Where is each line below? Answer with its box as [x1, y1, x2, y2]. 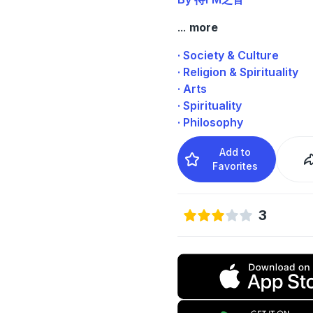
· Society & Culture [177, 48, 279, 62]
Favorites [212, 159, 259, 172]
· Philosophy [177, 115, 243, 129]
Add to [219, 145, 252, 158]
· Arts [177, 81, 207, 96]
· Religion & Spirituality [177, 64, 298, 79]
